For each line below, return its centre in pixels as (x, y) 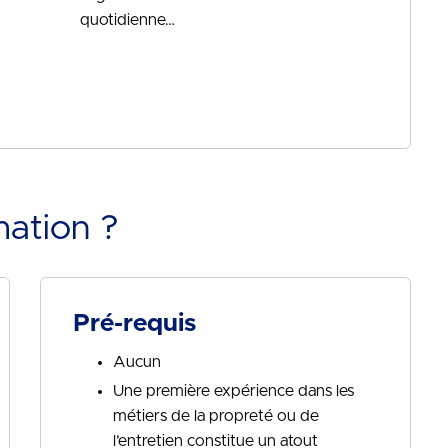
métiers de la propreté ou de (216, 416)
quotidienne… (128, 20)
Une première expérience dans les (234, 391)
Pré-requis (135, 323)
